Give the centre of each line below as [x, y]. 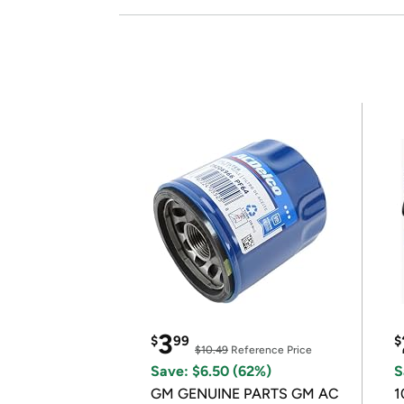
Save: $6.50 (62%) [211, 371]
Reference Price [270, 350]
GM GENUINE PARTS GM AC [245, 394]
